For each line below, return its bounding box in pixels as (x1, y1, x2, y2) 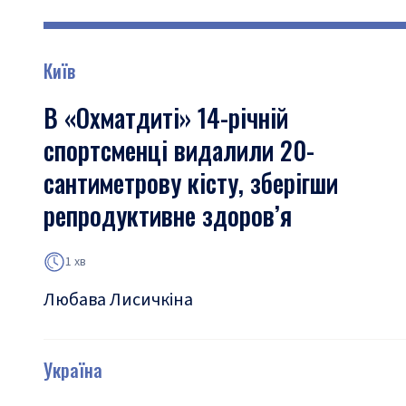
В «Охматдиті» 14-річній (43, 99, 288, 136)
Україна (43, 356, 102, 383)
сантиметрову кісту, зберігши (43, 164, 338, 201)
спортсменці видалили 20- (43, 131, 314, 169)
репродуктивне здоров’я (43, 197, 292, 234)
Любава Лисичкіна (43, 287, 193, 313)
